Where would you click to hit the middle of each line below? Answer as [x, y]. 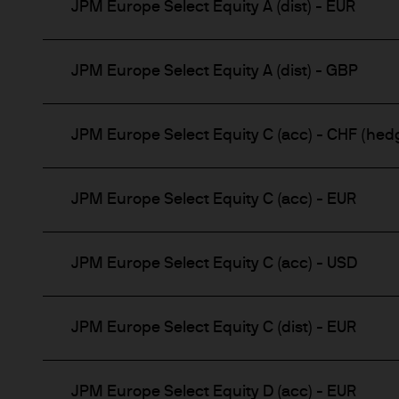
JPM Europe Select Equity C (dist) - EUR [214, 328]
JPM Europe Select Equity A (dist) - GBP [215, 72]
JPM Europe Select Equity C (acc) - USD [214, 264]
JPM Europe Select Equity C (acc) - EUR [214, 200]
